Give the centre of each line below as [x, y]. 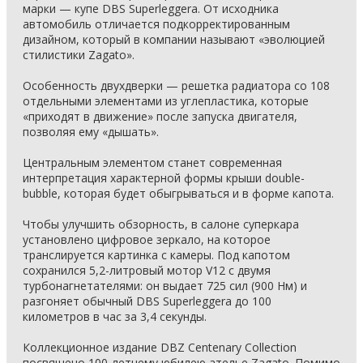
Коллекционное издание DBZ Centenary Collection [160, 347]
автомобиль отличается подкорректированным [156, 24]
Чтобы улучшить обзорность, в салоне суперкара [161, 224]
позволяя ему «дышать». [91, 132]
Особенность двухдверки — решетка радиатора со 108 [176, 85]
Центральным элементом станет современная [152, 162]
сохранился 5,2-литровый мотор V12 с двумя [147, 270]
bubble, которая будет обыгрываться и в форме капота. [178, 193]
